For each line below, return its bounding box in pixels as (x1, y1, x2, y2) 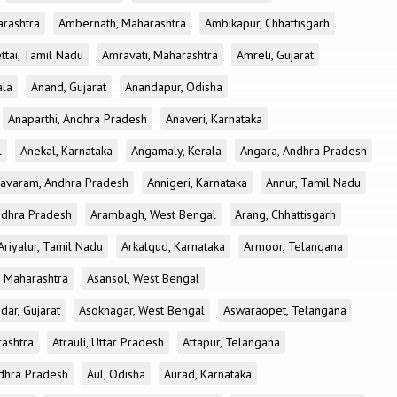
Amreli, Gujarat (237, 47, 314, 63)
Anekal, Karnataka (20, 143, 113, 159)
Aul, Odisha (87, 366, 145, 382)
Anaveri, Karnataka (166, 111, 262, 127)
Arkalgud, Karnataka (121, 238, 225, 254)
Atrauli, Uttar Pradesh (52, 334, 164, 350)
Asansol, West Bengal (87, 270, 199, 286)
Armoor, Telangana (244, 238, 343, 254)
